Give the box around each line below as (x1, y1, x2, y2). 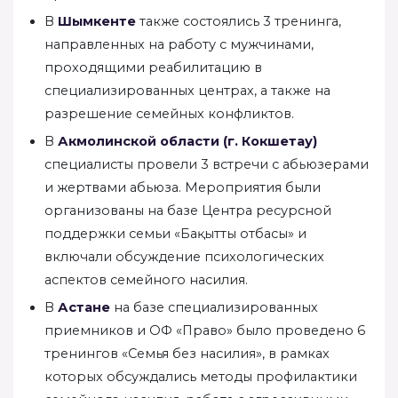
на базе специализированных (110, 298, 318, 315)
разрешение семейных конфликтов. (44, 105, 294, 122)
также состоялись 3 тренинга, (136, 12, 341, 29)
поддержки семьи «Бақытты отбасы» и (44, 225, 306, 242)
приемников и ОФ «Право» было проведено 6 (44, 322, 365, 338)
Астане (58, 298, 110, 315)
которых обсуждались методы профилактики (44, 368, 357, 385)
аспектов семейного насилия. (44, 271, 248, 288)
